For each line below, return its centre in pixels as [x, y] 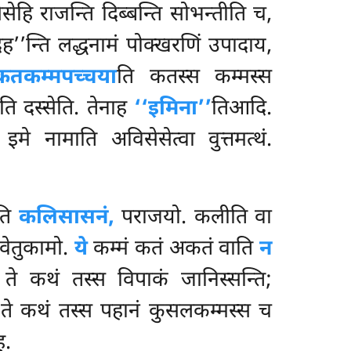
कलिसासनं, [66, 219]
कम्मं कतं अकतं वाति [174, 250]
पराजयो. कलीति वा [193, 219]
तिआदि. [242, 110]
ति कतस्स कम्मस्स [194, 78]
